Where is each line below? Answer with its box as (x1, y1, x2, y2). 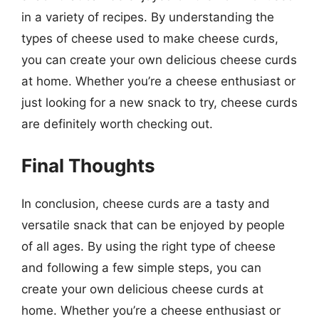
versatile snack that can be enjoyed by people (21, 217, 285, 232)
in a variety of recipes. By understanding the (21, 10, 274, 24)
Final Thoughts (21, 154, 155, 177)
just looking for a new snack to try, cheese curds (21, 95, 298, 110)
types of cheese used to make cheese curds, (21, 31, 278, 46)
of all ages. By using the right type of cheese (21, 239, 276, 253)
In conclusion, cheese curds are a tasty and (21, 196, 270, 211)
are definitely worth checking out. (21, 117, 213, 131)
